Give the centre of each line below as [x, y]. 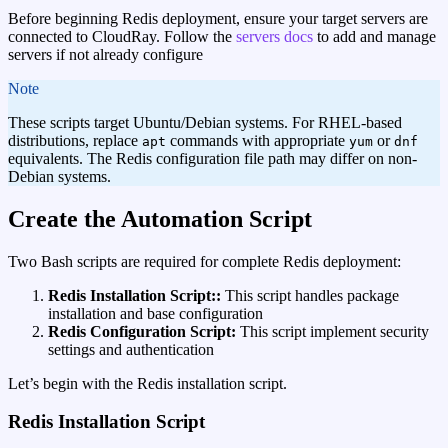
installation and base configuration [155, 313]
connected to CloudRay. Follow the [122, 36]
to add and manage [374, 36]
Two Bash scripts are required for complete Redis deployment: [204, 261]
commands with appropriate [257, 140]
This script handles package [310, 295]
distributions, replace [75, 140]
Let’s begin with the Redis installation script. [147, 383]
